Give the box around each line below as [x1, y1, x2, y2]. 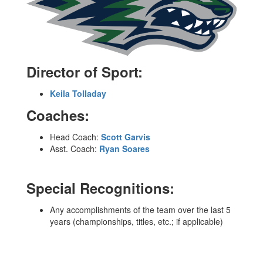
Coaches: [26, 105, 89, 126]
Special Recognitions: [26, 178, 174, 198]
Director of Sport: [26, 62, 143, 82]
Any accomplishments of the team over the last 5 [50, 204, 231, 216]
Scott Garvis [101, 131, 150, 143]
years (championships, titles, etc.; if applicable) [50, 215, 223, 228]
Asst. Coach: [50, 143, 99, 155]
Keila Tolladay [50, 87, 106, 100]
